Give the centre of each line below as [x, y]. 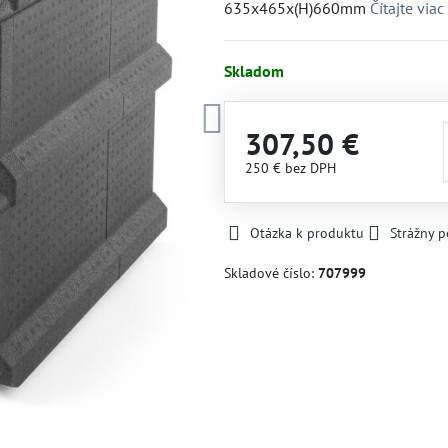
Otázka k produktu [306, 233]
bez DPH [310, 168]
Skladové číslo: [270, 273]
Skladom [253, 71]
